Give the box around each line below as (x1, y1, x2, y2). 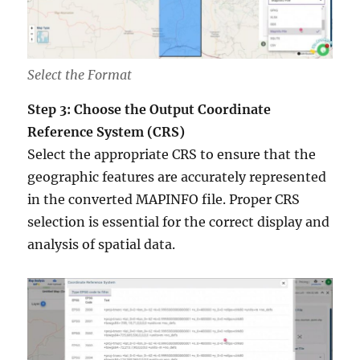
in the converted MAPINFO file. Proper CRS (27, 191, 301, 208)
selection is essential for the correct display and (27, 214, 330, 231)
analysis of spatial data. (27, 236, 176, 253)
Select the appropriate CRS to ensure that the (27, 146, 317, 163)
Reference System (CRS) (27, 124, 186, 141)
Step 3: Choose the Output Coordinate (27, 101, 272, 118)
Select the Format (27, 67, 133, 84)
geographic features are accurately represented (27, 169, 327, 186)
